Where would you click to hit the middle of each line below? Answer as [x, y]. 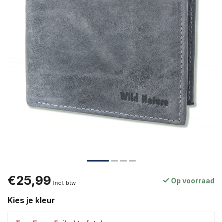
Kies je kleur [31, 201]
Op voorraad [192, 181]
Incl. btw [64, 183]
